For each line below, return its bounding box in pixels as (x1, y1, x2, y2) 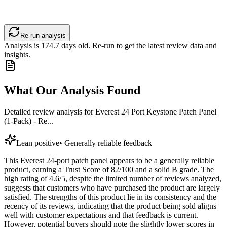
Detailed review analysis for (4, 107, 95, 117)
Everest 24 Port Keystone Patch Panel (95, 107, 216, 117)
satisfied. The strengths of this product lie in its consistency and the (4, 193, 216, 202)
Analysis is (4, 41, 41, 50)
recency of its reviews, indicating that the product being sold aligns (4, 202, 216, 211)
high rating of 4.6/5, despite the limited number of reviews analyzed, (4, 174, 221, 183)
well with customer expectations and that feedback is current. (4, 211, 198, 220)
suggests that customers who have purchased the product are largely (4, 183, 220, 193)
